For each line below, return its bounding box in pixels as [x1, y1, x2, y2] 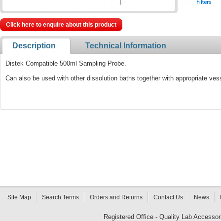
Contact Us [153, 194, 183, 201]
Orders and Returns [90, 194, 143, 201]
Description [12, 41, 56, 50]
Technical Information [85, 41, 166, 50]
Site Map [7, 194, 31, 201]
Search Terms [42, 194, 79, 201]
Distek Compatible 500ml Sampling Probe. [5, 60, 126, 67]
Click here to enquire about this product [6, 21, 116, 28]
